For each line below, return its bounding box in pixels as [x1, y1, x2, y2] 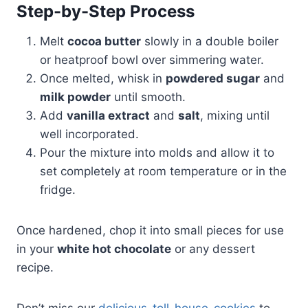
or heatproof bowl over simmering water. [40, 53, 264, 67]
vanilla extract [67, 109, 150, 123]
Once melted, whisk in [40, 71, 166, 86]
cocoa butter [67, 34, 141, 49]
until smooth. [111, 90, 186, 104]
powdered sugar [166, 71, 260, 86]
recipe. [16, 261, 54, 275]
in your [16, 242, 57, 256]
